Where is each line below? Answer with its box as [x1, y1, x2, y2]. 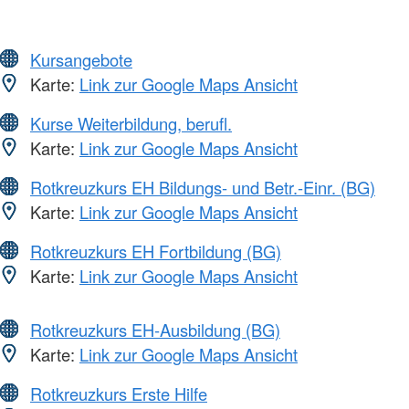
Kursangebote [30, 47, 132, 71]
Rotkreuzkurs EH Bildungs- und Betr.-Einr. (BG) [30, 174, 375, 199]
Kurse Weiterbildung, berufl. [30, 110, 232, 135]
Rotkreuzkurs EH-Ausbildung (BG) [30, 317, 280, 341]
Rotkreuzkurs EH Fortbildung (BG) [30, 238, 281, 263]
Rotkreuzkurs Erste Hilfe [30, 381, 207, 405]
